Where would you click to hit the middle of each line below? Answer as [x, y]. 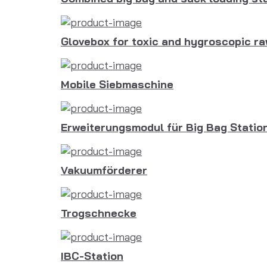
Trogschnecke [99, 213]
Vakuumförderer [104, 170]
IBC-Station [92, 256]
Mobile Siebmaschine [117, 84]
